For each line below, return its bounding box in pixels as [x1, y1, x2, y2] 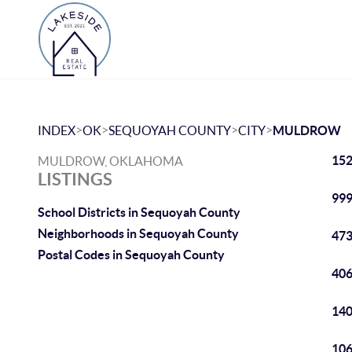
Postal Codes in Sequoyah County [38, 247, 225, 262]
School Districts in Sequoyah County [38, 205, 240, 219]
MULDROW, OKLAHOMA [38, 154, 183, 168]
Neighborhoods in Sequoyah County [38, 226, 239, 240]
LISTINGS [38, 169, 112, 189]
